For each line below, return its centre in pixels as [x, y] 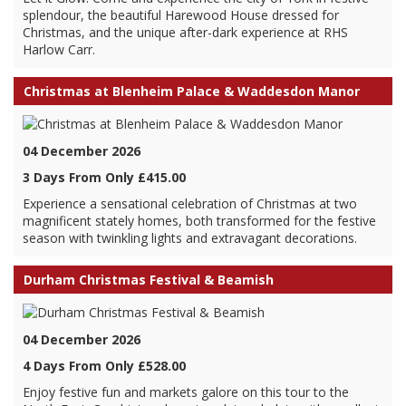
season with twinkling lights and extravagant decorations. [190, 238]
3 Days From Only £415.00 [104, 177]
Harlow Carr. [59, 49]
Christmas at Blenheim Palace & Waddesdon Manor [192, 91]
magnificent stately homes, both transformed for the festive [199, 221]
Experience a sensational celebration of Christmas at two [190, 203]
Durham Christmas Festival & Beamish [149, 280]
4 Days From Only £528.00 [104, 366]
